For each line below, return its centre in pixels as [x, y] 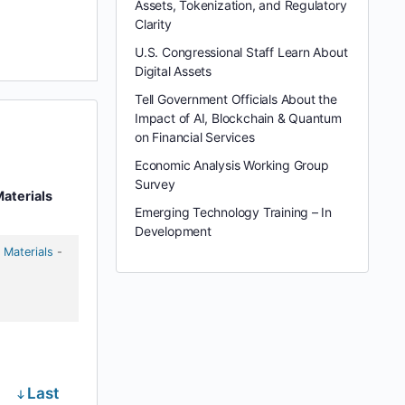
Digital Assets [174, 71]
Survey [155, 184]
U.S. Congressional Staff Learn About [241, 52]
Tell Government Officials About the [236, 99]
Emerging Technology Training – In [234, 212]
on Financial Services [195, 137]
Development [173, 231]
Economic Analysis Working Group [232, 165]
